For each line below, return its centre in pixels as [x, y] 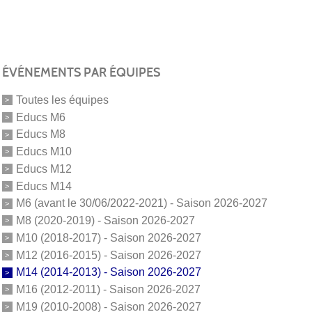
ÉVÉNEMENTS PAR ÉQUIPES [81, 72]
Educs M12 [44, 169]
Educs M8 [40, 134]
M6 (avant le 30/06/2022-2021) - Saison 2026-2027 [141, 203]
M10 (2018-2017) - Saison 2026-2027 [108, 237]
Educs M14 [44, 186]
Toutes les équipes [62, 100]
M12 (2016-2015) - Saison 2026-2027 [108, 255]
